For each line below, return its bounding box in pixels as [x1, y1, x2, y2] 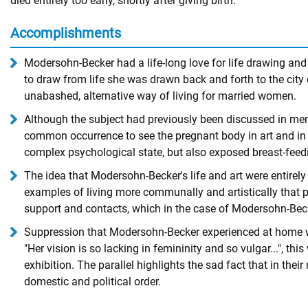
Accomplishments [10, 25, 121, 41]
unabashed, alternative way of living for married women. [24, 89, 296, 102]
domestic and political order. [24, 275, 161, 288]
